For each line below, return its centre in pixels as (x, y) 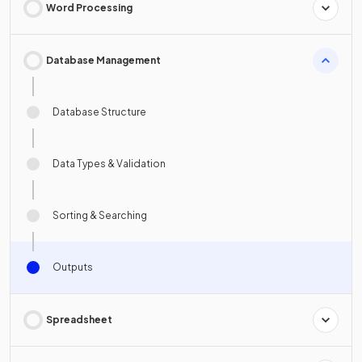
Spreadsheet (79, 319)
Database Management (103, 60)
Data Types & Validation (109, 163)
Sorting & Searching (100, 215)
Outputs (73, 267)
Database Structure (99, 112)
